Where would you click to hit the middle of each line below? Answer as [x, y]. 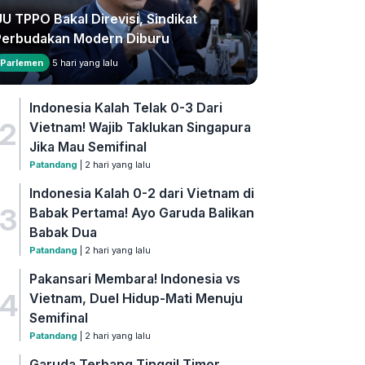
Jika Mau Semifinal [88, 147]
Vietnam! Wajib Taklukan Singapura [141, 128]
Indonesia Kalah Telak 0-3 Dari [126, 108]
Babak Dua [64, 233]
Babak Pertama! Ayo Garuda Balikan [142, 213]
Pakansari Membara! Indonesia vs [135, 279]
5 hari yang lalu [84, 63]
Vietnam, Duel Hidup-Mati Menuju [136, 299]
